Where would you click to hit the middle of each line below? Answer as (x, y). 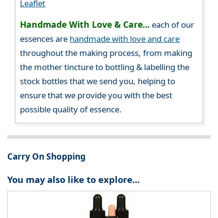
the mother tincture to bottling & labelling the (105, 67)
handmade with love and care (125, 39)
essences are (45, 39)
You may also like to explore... (73, 179)
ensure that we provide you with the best (96, 95)
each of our (172, 25)
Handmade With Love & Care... (85, 25)
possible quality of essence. (71, 109)
